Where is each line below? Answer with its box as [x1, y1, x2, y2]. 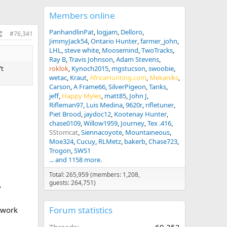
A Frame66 [73, 82, 105, 91]
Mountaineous [125, 128, 170, 137]
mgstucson [111, 64, 145, 73]
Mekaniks [149, 73, 178, 82]
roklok [49, 64, 68, 73]
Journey [121, 119, 144, 128]
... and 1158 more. [49, 155, 102, 164]
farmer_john [140, 36, 177, 46]
